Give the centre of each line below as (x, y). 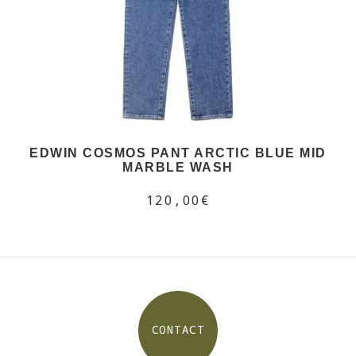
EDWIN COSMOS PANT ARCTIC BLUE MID (178, 153)
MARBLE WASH (178, 167)
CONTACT (178, 329)
